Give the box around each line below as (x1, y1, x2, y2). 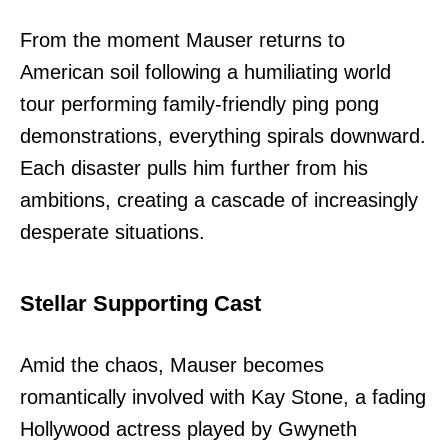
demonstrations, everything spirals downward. (20, 124, 426, 147)
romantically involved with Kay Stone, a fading (20, 385, 426, 408)
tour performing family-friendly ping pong (20, 92, 379, 115)
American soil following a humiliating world (20, 60, 391, 83)
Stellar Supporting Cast (20, 290, 261, 316)
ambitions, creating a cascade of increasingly (20, 188, 418, 211)
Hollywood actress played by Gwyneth (20, 417, 357, 440)
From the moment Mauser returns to (20, 28, 345, 51)
